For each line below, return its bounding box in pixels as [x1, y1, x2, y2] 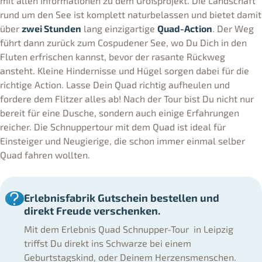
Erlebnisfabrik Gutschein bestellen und [23, 191, 219, 205]
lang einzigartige [81, 22, 157, 34]
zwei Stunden [22, 22, 81, 34]
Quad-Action [157, 22, 212, 34]
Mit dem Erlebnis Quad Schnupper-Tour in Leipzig [23, 223, 233, 235]
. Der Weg [212, 22, 254, 34]
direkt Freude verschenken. [23, 204, 160, 218]
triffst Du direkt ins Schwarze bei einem [23, 237, 191, 249]
